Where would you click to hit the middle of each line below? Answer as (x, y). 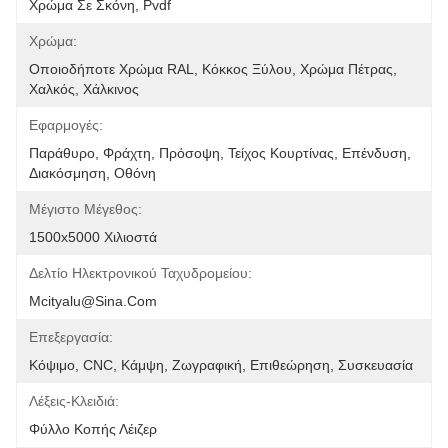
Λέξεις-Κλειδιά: (74, 401)
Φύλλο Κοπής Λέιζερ (93, 429)
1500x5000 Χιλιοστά (93, 237)
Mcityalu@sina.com (93, 301)
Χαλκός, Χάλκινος (84, 89)
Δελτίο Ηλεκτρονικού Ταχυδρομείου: (140, 273)
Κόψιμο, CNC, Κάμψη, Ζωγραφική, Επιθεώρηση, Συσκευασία (221, 365)
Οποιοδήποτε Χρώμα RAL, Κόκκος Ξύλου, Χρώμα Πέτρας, (213, 69)
